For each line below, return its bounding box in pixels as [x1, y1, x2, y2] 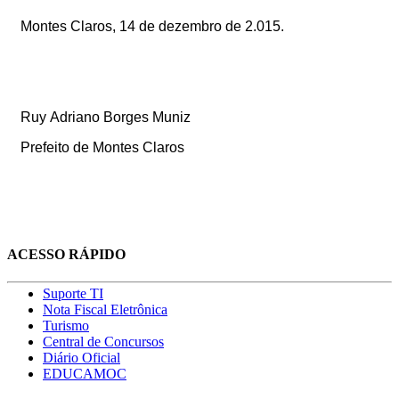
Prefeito [20, 139, 69, 155]
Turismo [43, 318, 89, 334]
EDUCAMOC [43, 366, 126, 382]
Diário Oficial [43, 350, 120, 366]
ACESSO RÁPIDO [7, 247, 126, 263]
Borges [103, 109, 149, 125]
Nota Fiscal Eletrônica [43, 302, 167, 318]
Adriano [50, 109, 100, 125]
